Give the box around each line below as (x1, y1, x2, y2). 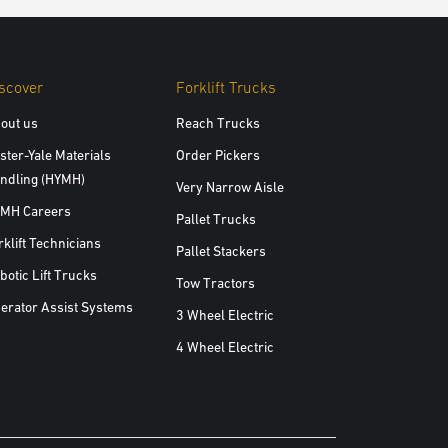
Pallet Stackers (175, 243, 266, 259)
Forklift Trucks (175, 78, 276, 96)
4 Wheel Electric (175, 339, 274, 355)
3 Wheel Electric (175, 307, 274, 323)
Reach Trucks (175, 115, 260, 131)
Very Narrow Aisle (175, 179, 284, 195)
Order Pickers (175, 147, 260, 163)
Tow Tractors (175, 275, 255, 291)
